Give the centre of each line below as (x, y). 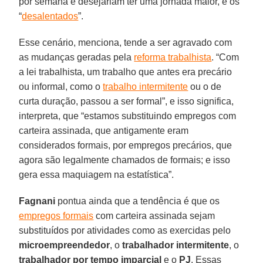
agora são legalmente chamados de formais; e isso (125, 160)
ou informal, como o (61, 86)
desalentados (50, 16)
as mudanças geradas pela (77, 57)
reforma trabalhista (173, 57)
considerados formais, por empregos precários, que (126, 145)
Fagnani (37, 201)
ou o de (205, 86)
